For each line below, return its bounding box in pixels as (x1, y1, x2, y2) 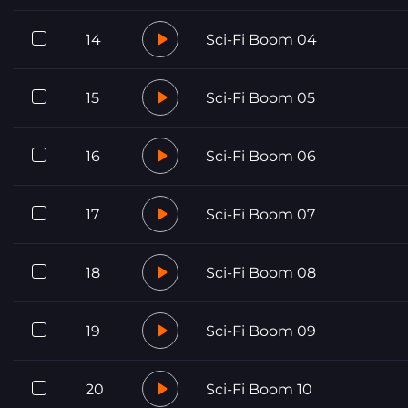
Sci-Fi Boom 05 (206, 88, 315, 107)
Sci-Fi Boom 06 (206, 147, 316, 165)
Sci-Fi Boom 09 (206, 321, 316, 340)
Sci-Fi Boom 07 (206, 205, 315, 223)
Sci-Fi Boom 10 (206, 380, 312, 398)
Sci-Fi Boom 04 (206, 30, 317, 48)
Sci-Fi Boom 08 (206, 263, 316, 281)
